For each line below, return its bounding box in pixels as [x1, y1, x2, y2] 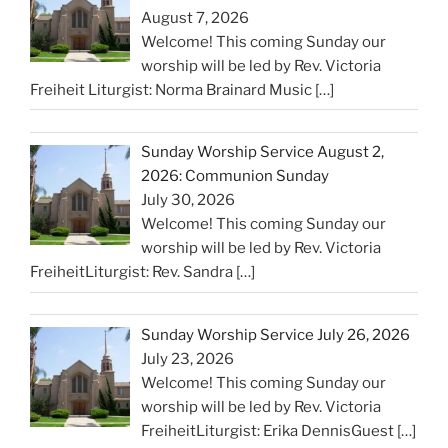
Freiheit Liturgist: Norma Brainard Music [30, 80, 315, 99]
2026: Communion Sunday [141, 167, 330, 186]
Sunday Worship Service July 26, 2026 [141, 325, 411, 344]
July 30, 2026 [141, 191, 236, 210]
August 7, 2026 [141, 8, 250, 27]
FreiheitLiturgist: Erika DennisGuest [141, 421, 398, 440]
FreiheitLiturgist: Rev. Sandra [30, 263, 236, 282]
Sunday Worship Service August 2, [141, 143, 385, 162]
